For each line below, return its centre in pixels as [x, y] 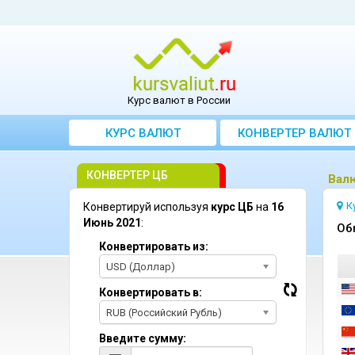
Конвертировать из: [154, 246]
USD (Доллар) [141, 267]
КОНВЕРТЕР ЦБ [127, 175]
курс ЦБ [232, 207]
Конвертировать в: [151, 292]
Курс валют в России [179, 100]
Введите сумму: [143, 338]
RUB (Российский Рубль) [164, 313]
